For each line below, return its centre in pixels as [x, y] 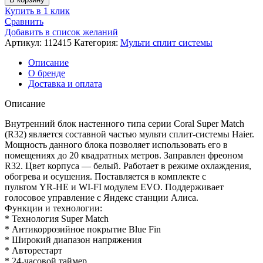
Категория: [96, 42]
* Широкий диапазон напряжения [73, 240]
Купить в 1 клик [37, 11]
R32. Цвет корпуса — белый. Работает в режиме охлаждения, [128, 166]
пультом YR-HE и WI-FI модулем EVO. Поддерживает [114, 187]
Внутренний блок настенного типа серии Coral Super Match [124, 123]
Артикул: [24, 42]
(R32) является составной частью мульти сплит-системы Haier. [129, 134]
